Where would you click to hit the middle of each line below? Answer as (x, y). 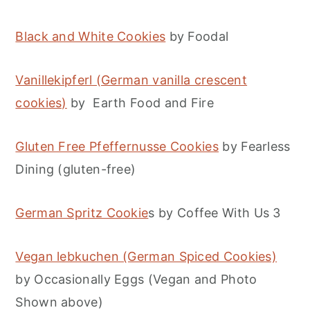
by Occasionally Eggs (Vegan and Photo (136, 280)
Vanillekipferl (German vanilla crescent (131, 80)
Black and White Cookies (91, 37)
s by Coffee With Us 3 (215, 213)
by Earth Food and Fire (140, 103)
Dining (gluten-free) (76, 170)
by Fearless (255, 147)
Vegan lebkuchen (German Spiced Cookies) (146, 257)
